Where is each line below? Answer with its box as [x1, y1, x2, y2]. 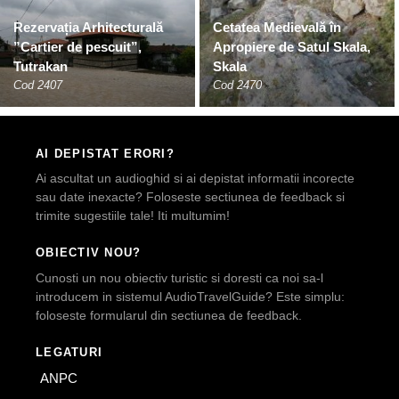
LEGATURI [36, 346, 103, 360]
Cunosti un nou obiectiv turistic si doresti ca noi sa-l [36, 271, 323, 286]
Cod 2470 [213, 77, 262, 92]
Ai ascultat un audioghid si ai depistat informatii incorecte [36, 171, 354, 186]
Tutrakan [13, 58, 68, 74]
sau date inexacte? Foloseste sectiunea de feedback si [36, 190, 345, 205]
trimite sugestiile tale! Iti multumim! [36, 208, 230, 224]
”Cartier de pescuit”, [13, 38, 142, 54]
